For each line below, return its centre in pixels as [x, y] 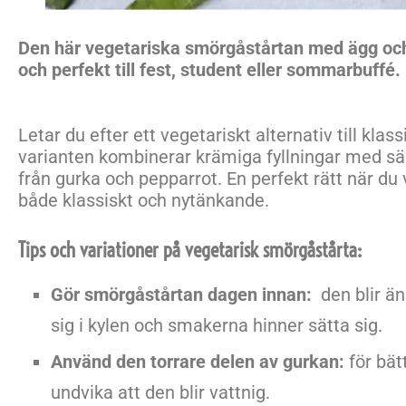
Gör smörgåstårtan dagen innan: [184, 295]
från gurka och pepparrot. [122, 179]
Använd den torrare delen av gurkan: [200, 362]
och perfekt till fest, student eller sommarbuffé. [209, 70]
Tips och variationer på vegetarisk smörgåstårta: [190, 250]
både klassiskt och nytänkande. [144, 200]
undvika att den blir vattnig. [160, 392]
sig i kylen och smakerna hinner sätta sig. [217, 325]
